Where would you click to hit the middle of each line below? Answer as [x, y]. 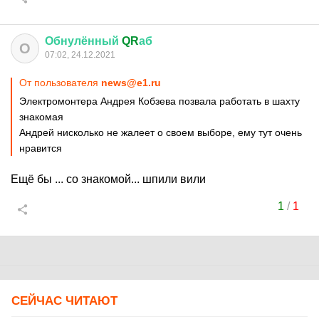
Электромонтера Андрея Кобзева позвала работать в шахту [159, 101]
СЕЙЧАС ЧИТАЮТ [64, 301]
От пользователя [60, 83]
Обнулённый [82, 41]
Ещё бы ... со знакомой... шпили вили [108, 179]
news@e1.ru [131, 83]
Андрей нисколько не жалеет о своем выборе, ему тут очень [161, 132]
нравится [41, 148]
